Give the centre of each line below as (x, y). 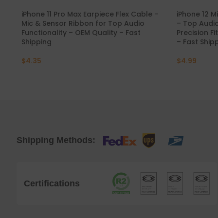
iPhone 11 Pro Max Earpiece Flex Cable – (90, 14)
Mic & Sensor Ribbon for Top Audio (83, 24)
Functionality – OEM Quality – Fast (81, 33)
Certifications (52, 184)
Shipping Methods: (56, 140)
